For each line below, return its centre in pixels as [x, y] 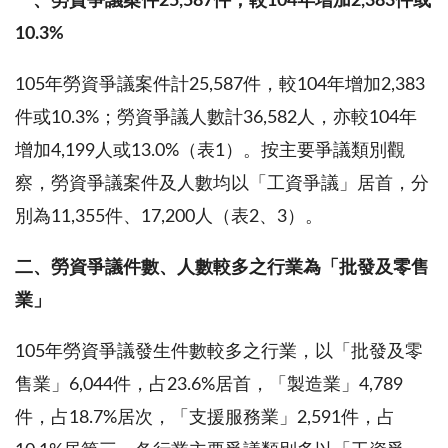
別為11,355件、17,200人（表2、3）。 [169, 216]
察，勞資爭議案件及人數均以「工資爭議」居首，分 [222, 183]
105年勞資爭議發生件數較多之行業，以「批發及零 [219, 351]
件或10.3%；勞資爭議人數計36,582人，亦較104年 [216, 117]
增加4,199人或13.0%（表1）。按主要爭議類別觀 [210, 150]
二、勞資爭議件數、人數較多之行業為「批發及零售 [222, 267]
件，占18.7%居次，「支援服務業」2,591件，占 [205, 417]
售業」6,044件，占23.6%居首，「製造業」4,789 [209, 384]
